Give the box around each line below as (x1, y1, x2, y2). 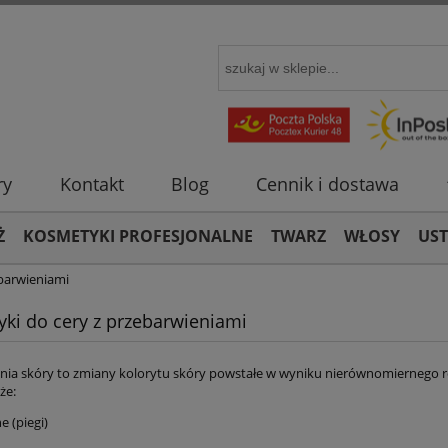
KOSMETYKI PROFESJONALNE (23, 225, 253, 247)
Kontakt (59, 172, 124, 197)
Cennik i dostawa (256, 172, 400, 197)
